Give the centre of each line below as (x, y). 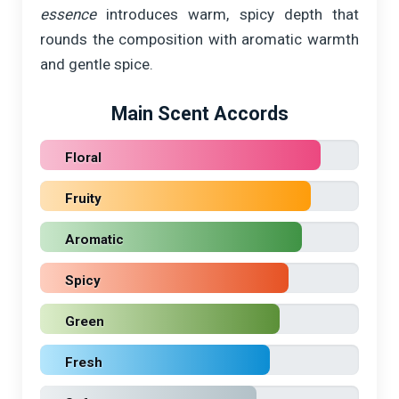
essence (68, 15)
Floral (83, 158)
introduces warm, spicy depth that (228, 15)
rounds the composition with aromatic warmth (199, 40)
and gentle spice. (97, 65)
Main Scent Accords (199, 114)
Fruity (83, 199)
